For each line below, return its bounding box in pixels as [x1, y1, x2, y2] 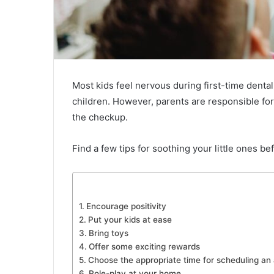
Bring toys [88, 228, 131, 239]
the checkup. [72, 111, 128, 124]
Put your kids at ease [87, 215, 172, 225]
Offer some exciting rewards [88, 242, 200, 252]
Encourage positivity [86, 201, 166, 212]
